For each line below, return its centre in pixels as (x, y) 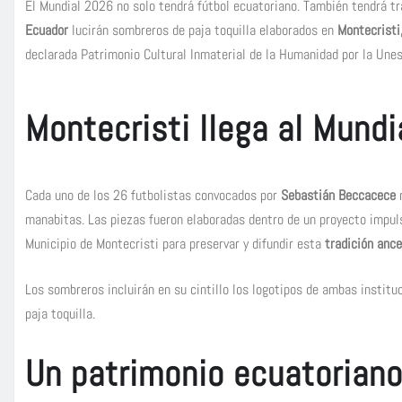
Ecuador (47, 31)
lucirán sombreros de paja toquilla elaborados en (203, 31)
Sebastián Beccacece (338, 196)
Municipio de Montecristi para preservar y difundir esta (173, 244)
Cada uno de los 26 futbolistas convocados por (153, 196)
